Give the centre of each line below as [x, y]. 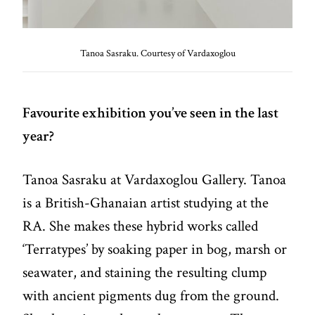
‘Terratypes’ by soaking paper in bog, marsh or [155, 250]
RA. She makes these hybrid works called [141, 226]
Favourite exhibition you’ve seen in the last [151, 112]
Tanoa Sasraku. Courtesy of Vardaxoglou [157, 53]
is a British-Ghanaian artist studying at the [146, 203]
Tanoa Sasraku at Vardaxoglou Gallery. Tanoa [155, 180]
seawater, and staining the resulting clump [145, 273]
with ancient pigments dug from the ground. [151, 296]
